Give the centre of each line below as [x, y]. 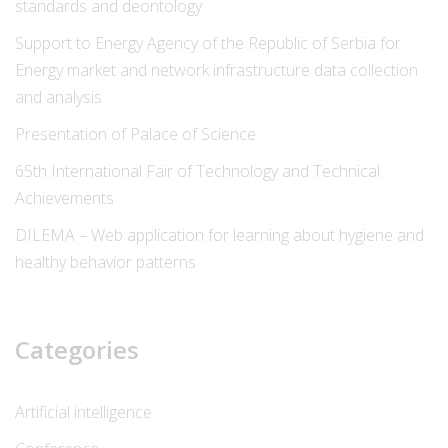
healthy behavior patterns [105, 262]
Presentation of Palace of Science [135, 134]
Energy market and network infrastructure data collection [216, 70]
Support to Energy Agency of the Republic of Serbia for [208, 43]
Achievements [64, 198]
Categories [77, 350]
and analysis [58, 97]
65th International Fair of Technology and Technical [197, 171]
